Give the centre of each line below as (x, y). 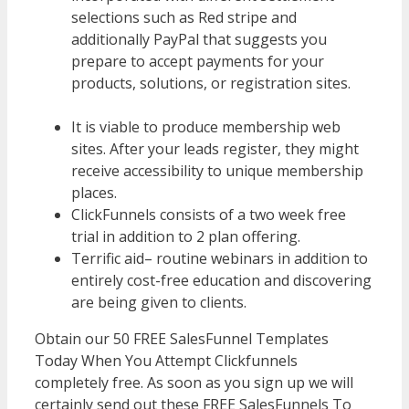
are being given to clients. (159, 303)
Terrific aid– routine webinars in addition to (220, 259)
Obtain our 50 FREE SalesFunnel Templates (182, 339)
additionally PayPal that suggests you (199, 40)
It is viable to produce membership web (206, 127)
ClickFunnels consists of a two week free (209, 215)
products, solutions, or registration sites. (211, 84)
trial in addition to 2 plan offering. (186, 237)
